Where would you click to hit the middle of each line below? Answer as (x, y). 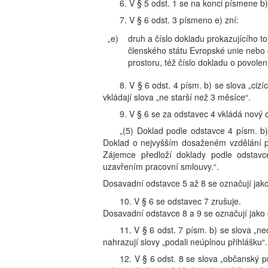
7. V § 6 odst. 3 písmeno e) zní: (179, 20)
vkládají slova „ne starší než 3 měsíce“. (177, 97)
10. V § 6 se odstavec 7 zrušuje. (180, 201)
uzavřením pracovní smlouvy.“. (161, 166)
